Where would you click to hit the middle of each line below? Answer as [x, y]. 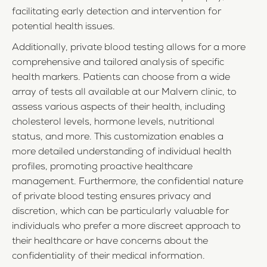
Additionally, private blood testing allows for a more [129, 49]
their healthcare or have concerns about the [110, 242]
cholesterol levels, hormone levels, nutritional [113, 123]
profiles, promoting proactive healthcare [102, 168]
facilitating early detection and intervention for [117, 13]
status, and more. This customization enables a [118, 138]
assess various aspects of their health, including [119, 108]
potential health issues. [63, 28]
